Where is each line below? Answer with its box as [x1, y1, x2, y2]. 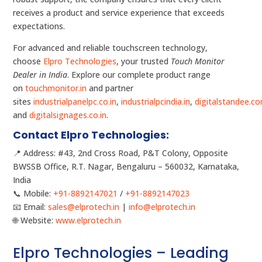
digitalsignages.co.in [29, 109, 107, 121]
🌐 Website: [13, 215, 56, 226]
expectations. [13, 20, 65, 32]
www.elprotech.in [56, 215, 122, 226]
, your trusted [116, 56, 171, 67]
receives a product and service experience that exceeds [13, 7, 225, 19]
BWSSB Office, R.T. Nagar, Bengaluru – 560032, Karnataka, [13, 161, 240, 173]
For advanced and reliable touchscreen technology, [13, 42, 208, 54]
